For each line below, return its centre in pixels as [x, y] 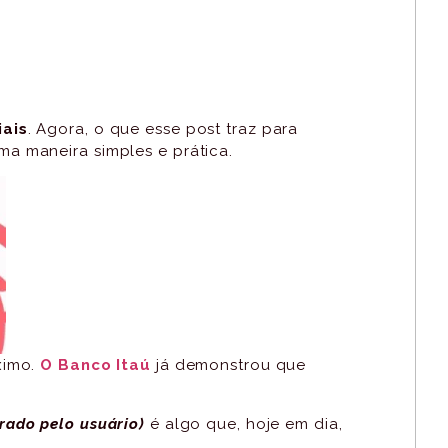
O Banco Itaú [96, 365]
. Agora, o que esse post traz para [163, 128]
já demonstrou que [229, 365]
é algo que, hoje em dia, [244, 423]
